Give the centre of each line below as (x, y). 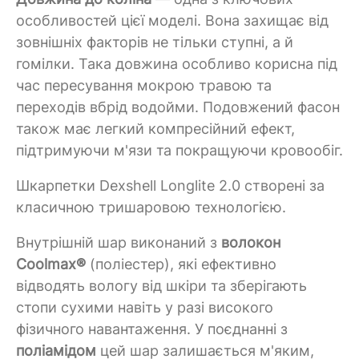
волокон (251, 242)
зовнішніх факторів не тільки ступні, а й (155, 42)
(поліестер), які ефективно (181, 264)
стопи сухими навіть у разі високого (145, 307)
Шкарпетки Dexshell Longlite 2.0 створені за (170, 185)
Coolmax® (51, 264)
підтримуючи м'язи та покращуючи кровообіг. (179, 150)
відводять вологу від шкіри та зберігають (161, 285)
